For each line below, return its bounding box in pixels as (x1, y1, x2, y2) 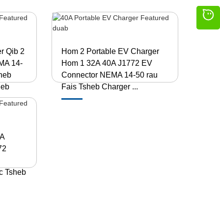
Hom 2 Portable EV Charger (61, 47, 159, 55)
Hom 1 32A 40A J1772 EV (61, 59, 152, 67)
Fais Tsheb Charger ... (61, 82, 138, 91)
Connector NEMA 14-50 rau (61, 71, 158, 79)
